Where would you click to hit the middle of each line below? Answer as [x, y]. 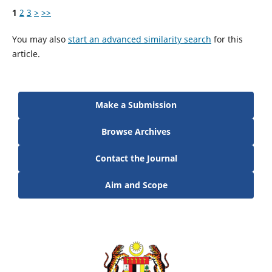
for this [227, 39]
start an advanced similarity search [139, 39]
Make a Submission [136, 104]
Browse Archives [136, 131]
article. [26, 53]
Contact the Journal [136, 158]
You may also [40, 39]
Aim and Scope [136, 185]
